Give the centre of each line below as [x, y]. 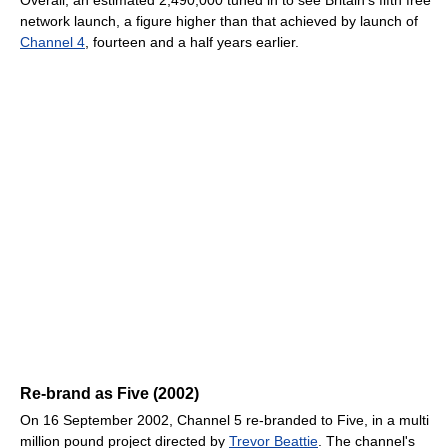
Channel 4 [52, 42]
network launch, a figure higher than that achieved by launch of [219, 21]
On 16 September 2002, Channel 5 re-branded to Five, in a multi [224, 420]
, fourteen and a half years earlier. [192, 42]
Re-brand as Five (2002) [109, 394]
